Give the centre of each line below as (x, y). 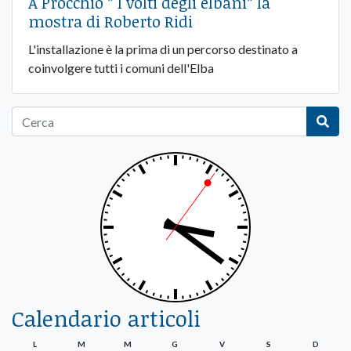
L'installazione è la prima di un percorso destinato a (163, 49)
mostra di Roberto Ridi (110, 22)
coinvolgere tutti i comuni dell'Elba (121, 68)
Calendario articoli (106, 318)
